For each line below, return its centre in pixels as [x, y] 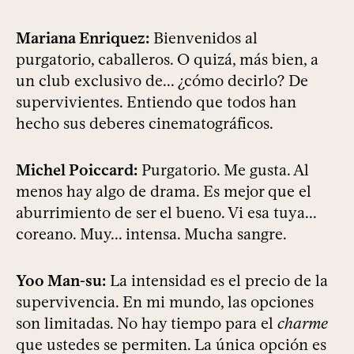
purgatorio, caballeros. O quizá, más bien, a [167, 60]
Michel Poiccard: [77, 170]
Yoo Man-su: [61, 281]
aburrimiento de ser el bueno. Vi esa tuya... [166, 213]
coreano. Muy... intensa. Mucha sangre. [151, 234]
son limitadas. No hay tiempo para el [147, 324]
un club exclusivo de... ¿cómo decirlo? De [162, 81]
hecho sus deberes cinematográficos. [145, 124]
